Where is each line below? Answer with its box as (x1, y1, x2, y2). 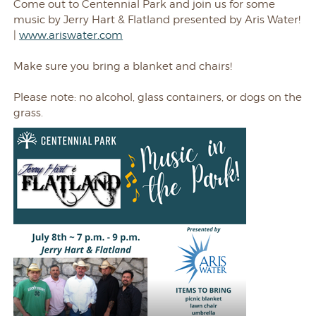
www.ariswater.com (19, 29, 123, 42)
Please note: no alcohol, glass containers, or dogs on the (13, 91, 303, 104)
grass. (13, 107, 44, 119)
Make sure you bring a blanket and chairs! (13, 60, 233, 73)
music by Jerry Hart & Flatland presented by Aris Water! (13, 13, 301, 26)
